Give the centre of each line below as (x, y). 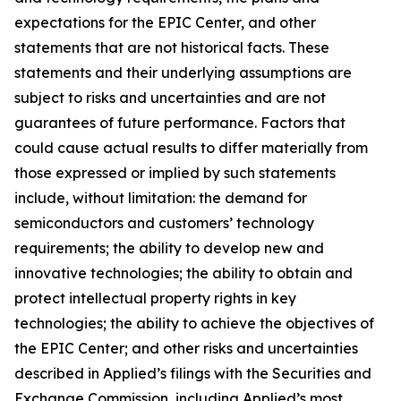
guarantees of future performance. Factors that (180, 123)
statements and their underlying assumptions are (183, 73)
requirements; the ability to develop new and (169, 248)
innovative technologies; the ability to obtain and (183, 273)
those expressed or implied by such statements (175, 173)
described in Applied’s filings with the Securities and (193, 373)
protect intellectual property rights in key (155, 298)
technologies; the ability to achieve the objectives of (194, 323)
